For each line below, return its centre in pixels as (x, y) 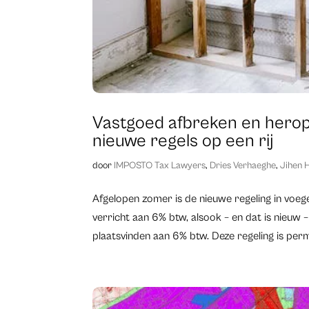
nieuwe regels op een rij (183, 140)
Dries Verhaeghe (243, 165)
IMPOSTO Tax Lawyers (160, 165)
